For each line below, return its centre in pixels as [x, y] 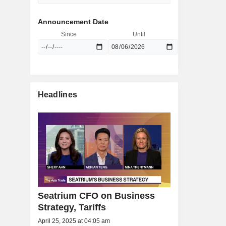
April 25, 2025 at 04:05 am [74, 221]
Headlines [58, 95]
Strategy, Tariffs [72, 208]
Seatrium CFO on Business [96, 196]
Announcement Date [73, 22]
